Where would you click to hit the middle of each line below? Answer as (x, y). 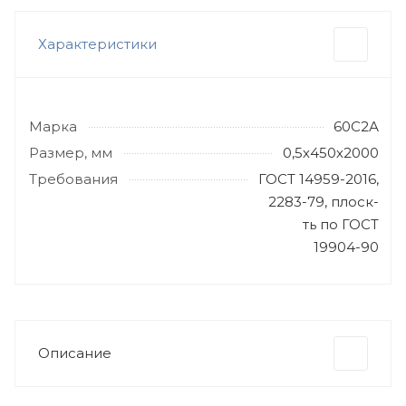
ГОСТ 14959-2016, (319, 179)
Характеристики (97, 44)
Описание (75, 353)
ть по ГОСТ (341, 224)
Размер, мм (71, 153)
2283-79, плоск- (324, 202)
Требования (73, 179)
